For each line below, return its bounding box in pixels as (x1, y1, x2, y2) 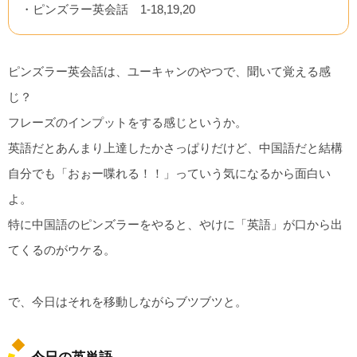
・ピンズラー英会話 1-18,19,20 (21, 2, 195, 17)
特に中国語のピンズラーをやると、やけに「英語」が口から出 (8, 218, 343, 232)
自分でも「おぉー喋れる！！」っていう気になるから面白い (8, 167, 331, 181)
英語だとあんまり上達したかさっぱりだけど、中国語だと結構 (8, 141, 343, 155)
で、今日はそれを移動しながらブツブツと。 (8, 294, 247, 308)
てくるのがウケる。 (8, 243, 116, 257)
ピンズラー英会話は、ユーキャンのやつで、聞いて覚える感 (8, 65, 331, 79)
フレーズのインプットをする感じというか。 (8, 116, 247, 130)
